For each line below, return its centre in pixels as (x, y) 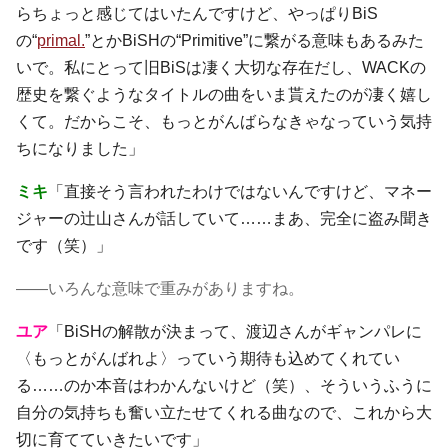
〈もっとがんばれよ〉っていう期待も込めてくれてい (208, 358)
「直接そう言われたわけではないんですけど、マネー (240, 191)
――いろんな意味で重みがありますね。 (160, 288)
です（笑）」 (64, 245)
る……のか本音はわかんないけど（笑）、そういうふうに (224, 385)
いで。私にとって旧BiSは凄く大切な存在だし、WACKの (221, 67)
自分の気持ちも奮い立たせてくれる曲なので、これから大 (224, 412)
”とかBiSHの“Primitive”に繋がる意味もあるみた (254, 40)
